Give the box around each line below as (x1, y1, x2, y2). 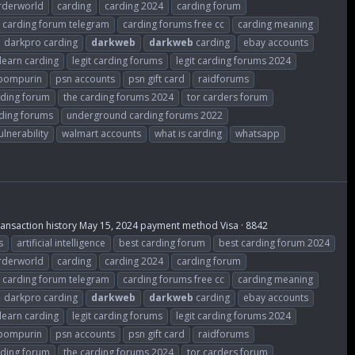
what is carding (155, 127, 222, 141)
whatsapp (235, 127, 280, 141)
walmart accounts (62, 127, 141, 141)
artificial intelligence (17, 235, 105, 250)
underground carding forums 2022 (67, 109, 223, 123)
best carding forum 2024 (219, 235, 330, 250)
